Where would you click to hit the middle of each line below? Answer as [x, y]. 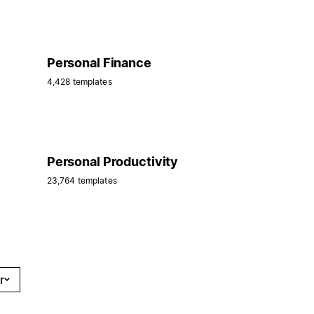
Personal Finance [99, 62]
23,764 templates [82, 180]
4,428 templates [79, 81]
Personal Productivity [112, 161]
